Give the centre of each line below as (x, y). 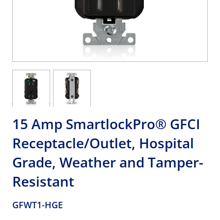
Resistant (43, 181)
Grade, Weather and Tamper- (108, 162)
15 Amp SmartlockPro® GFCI (106, 124)
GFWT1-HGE (38, 205)
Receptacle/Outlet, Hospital (103, 143)
